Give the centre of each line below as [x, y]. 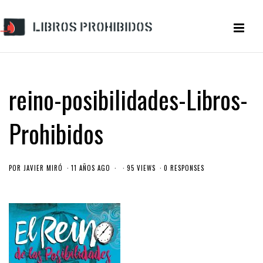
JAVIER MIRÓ [43, 168]
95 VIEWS [141, 168]
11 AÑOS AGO [91, 168]
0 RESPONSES [184, 168]
